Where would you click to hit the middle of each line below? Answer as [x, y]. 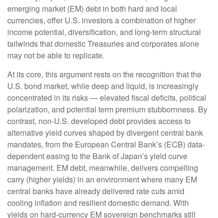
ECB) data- [186, 145]
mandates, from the [41, 145]
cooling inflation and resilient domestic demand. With [98, 203]
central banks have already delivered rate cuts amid [96, 191]
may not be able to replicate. [56, 55]
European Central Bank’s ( [121, 145]
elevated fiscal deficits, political [152, 98]
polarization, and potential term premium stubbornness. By [107, 109]
